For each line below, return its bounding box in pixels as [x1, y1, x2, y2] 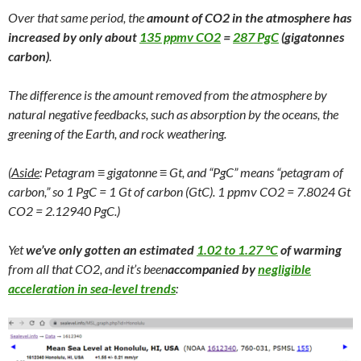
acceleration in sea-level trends [8, 280, 176, 296]
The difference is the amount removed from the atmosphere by [8, 86, 327, 102]
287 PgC [233, 28, 279, 44]
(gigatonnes [279, 28, 344, 44]
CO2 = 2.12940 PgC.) [8, 202, 120, 218]
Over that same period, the [8, 9, 147, 25]
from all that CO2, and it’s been [8, 260, 168, 276]
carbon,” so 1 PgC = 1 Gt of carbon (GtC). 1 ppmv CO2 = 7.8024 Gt [8, 183, 351, 199]
